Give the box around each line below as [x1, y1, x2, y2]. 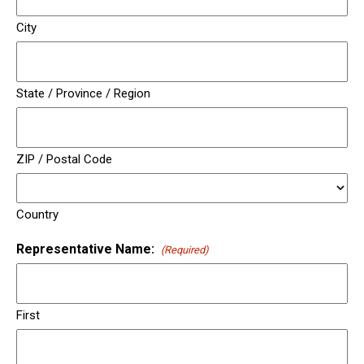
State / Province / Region [16, 86, 150, 102]
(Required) [161, 244, 209, 257]
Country [16, 207, 58, 223]
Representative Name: [16, 241, 154, 258]
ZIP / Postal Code [16, 152, 112, 167]
